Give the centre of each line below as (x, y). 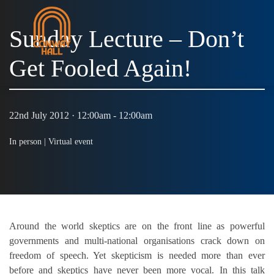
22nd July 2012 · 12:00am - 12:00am (81, 116)
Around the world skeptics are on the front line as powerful (137, 226)
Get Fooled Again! (100, 68)
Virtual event (71, 142)
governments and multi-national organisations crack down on (137, 240)
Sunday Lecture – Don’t (127, 39)
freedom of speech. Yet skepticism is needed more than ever (137, 255)
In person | (29, 142)
